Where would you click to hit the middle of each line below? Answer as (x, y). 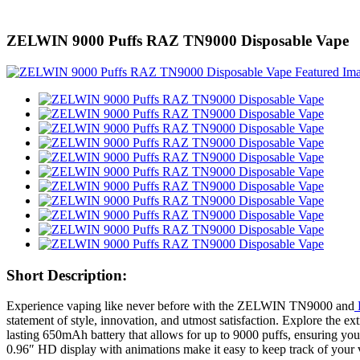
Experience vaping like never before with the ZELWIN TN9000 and (180, 306)
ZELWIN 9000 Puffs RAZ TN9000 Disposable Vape (178, 41)
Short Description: (67, 275)
